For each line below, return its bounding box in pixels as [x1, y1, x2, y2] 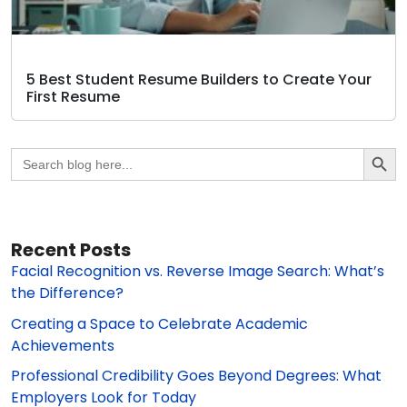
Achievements [11, 334, 114, 356]
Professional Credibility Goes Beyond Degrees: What [11, 365, 382, 387]
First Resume [26, 86, 120, 108]
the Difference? [11, 283, 124, 304]
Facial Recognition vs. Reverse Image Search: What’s [11, 261, 384, 283]
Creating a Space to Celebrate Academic [11, 313, 308, 334]
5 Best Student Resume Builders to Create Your [26, 69, 372, 91]
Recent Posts [11, 237, 131, 263]
